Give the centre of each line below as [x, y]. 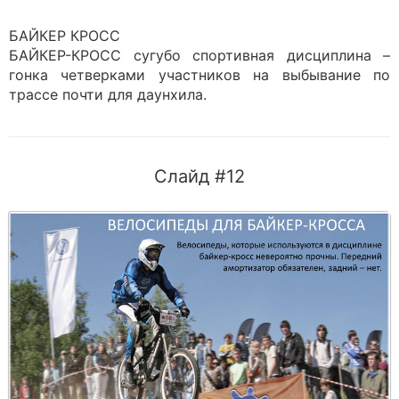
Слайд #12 [199, 176]
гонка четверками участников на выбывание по [199, 75]
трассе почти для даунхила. [110, 94]
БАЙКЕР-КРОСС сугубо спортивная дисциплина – [199, 55]
